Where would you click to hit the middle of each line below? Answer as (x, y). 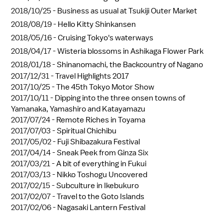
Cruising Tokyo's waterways (106, 38)
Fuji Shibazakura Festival (99, 142)
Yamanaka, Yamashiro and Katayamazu (78, 109)
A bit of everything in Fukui (101, 164)
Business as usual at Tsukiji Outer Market (127, 11)
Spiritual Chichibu (87, 131)
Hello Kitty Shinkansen (97, 25)
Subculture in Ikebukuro (98, 186)
